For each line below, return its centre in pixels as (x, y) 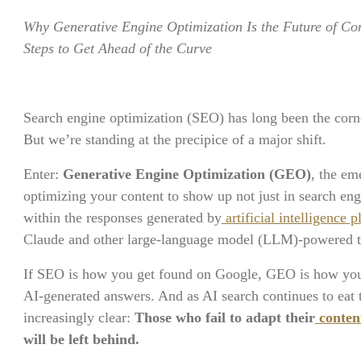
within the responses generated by (122, 218)
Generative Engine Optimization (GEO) (187, 174)
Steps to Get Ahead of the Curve (117, 48)
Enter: (43, 174)
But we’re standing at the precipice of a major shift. (174, 139)
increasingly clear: (79, 317)
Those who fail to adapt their (224, 317)
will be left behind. (81, 339)
